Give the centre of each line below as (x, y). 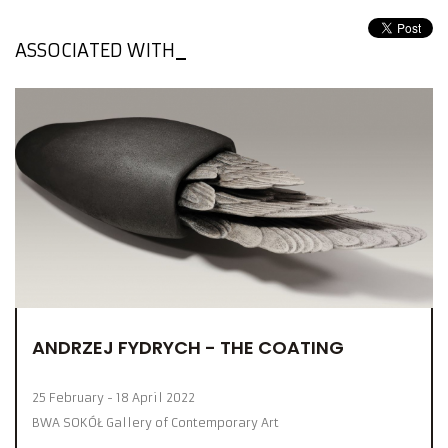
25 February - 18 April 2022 (113, 398)
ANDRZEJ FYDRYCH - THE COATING (188, 348)
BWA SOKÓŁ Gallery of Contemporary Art (155, 423)
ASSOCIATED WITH (95, 51)
